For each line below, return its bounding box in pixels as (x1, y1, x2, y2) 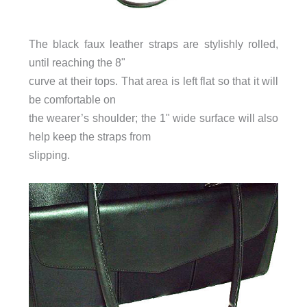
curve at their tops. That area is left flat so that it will (28, 75, 279, 88)
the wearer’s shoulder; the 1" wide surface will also (28, 112, 279, 125)
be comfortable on (28, 93, 116, 106)
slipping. (28, 149, 70, 162)
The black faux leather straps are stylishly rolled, (28, 38, 279, 51)
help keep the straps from (28, 130, 151, 143)
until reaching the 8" (28, 56, 125, 69)
